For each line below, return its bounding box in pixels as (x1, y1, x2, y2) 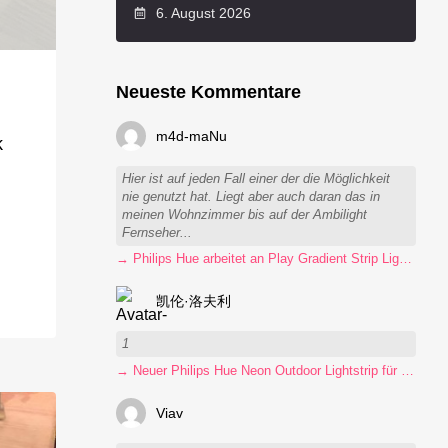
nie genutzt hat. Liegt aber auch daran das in (122, 189, 381, 204)
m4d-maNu (156, 128, 228, 145)
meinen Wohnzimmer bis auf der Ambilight (122, 207, 368, 222)
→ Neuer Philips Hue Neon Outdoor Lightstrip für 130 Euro (401, 363, 414, 378)
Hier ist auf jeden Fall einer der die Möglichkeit (122, 171, 391, 186)
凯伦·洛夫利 (156, 293, 232, 310)
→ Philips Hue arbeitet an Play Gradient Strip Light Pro (399, 252, 412, 267)
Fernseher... (122, 225, 193, 240)
